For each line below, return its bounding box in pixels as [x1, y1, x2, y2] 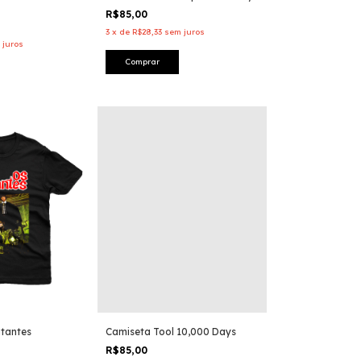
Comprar [125, 56, 160, 67]
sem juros [164, 26, 205, 37]
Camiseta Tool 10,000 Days [106, 325, 236, 338]
